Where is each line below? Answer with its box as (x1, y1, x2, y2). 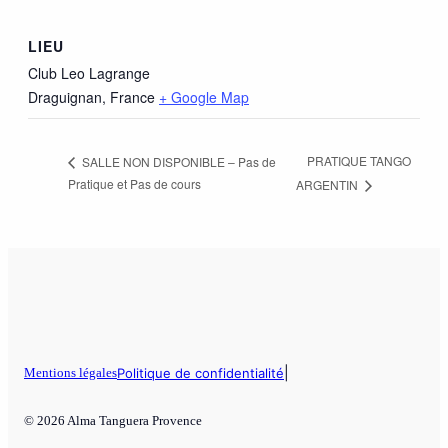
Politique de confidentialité (117, 365, 284, 382)
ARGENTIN (295, 175, 361, 193)
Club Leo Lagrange (28, 62, 150, 83)
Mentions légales (24, 365, 117, 381)
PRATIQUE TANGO (306, 152, 411, 170)
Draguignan (28, 86, 102, 107)
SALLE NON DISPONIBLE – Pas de (79, 152, 276, 170)
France (110, 86, 155, 107)
